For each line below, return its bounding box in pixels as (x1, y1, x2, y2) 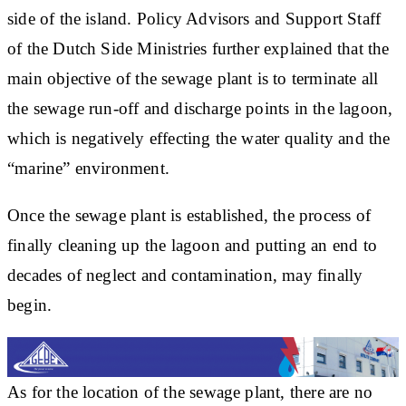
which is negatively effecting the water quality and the (7, 128, 391, 148)
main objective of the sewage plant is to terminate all (7, 68, 379, 88)
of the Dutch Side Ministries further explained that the (7, 38, 390, 58)
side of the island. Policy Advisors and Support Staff (7, 8, 382, 28)
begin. (7, 295, 53, 314)
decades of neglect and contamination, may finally (7, 265, 363, 285)
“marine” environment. (7, 158, 169, 178)
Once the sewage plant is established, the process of (7, 205, 371, 225)
